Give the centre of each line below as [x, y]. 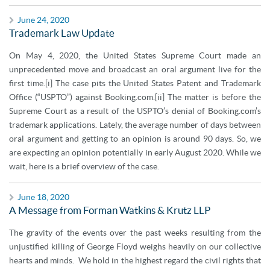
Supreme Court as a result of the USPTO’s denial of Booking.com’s [135, 111]
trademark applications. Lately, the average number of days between [135, 125]
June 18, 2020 [43, 197]
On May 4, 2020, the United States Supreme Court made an [135, 55]
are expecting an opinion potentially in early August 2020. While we [135, 152]
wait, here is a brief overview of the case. [84, 166]
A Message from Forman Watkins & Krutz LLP [110, 210]
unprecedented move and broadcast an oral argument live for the [135, 69]
